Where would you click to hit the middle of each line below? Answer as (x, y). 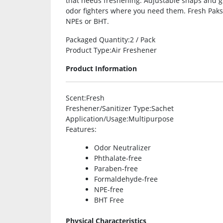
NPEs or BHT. (87, 21)
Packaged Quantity (97, 40)
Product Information (101, 69)
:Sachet (162, 109)
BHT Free (109, 200)
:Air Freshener (133, 50)
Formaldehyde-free (126, 179)
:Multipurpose (150, 119)
